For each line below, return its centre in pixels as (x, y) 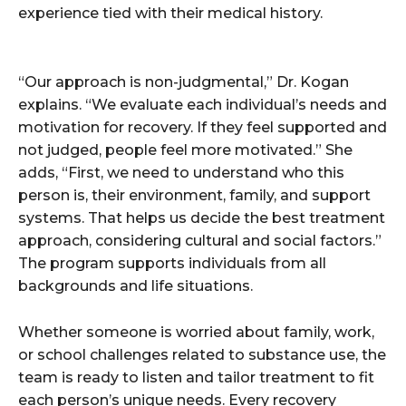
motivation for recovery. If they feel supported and (203, 128)
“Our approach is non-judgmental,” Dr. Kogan (184, 82)
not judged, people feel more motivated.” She (185, 150)
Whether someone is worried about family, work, (196, 333)
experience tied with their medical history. (170, 14)
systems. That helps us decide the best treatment (202, 218)
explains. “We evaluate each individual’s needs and (203, 105)
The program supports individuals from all (172, 264)
